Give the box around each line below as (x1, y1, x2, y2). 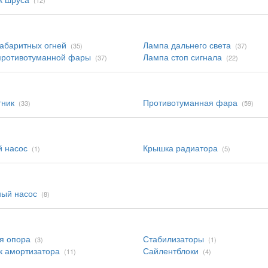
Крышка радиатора (143, 142, 218, 154)
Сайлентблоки (143, 245, 199, 257)
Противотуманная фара (143, 96, 237, 108)
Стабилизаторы (143, 233, 204, 245)
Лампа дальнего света (143, 39, 231, 51)
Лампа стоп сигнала (143, 51, 222, 63)
